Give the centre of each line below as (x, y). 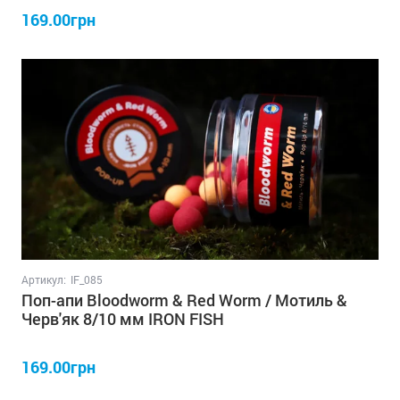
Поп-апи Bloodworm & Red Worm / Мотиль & (184, 300)
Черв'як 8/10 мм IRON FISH (123, 318)
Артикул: (44, 279)
